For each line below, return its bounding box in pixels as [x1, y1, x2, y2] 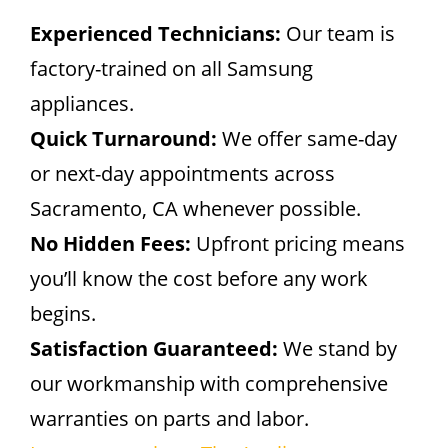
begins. [30, 300, 96, 327]
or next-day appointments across [30, 160, 335, 187]
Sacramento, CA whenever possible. [30, 195, 361, 222]
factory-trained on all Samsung [30, 55, 313, 82]
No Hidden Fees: [30, 230, 191, 257]
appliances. [30, 90, 134, 117]
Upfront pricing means [191, 230, 405, 257]
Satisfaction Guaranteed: [30, 335, 278, 362]
